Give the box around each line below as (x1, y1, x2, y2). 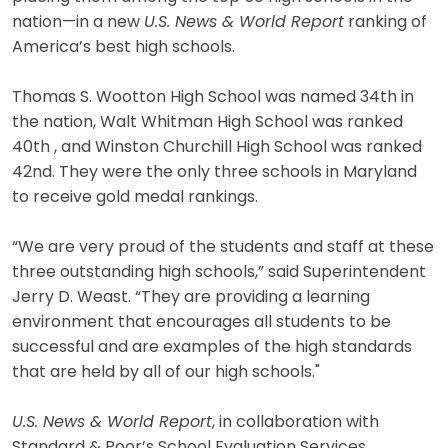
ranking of (344, 14, 427, 31)
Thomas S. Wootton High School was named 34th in (12, 89, 414, 106)
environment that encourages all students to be (12, 314, 391, 331)
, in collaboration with (212, 414, 379, 431)
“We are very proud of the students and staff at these (12, 239, 434, 256)
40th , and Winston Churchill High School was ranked (12, 139, 422, 156)
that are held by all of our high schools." (12, 364, 320, 381)
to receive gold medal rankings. (12, 189, 258, 206)
